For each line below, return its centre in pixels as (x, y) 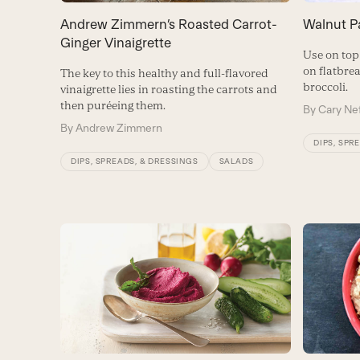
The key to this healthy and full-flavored (164, 74)
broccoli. (326, 87)
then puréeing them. (112, 106)
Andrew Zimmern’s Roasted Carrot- (168, 25)
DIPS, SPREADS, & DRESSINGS (134, 162)
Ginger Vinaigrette (115, 43)
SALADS (236, 162)
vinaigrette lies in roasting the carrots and (168, 90)
